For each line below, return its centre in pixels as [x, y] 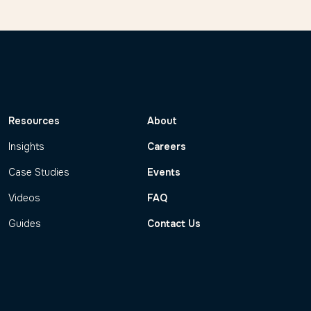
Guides [24, 223]
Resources [34, 120]
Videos [24, 197]
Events [164, 172]
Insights [26, 146]
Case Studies [39, 172]
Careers [167, 146]
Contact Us [174, 223]
